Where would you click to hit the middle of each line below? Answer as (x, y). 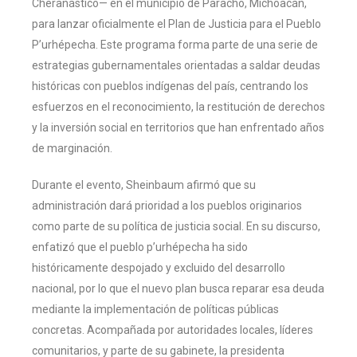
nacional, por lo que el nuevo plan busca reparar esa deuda (178, 288)
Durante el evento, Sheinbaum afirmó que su (144, 184)
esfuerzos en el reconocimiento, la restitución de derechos (178, 106)
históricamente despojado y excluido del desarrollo (159, 267)
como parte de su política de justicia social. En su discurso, (176, 226)
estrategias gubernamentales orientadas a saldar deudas (176, 65)
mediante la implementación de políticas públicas (155, 309)
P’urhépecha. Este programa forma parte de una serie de (175, 44)
